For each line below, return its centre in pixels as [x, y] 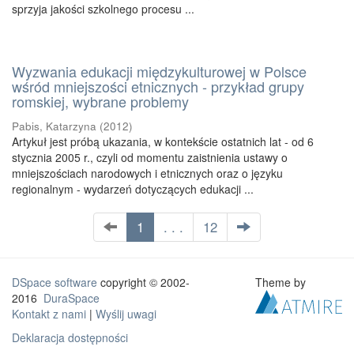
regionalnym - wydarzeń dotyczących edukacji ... [133, 189]
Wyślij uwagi [126, 314]
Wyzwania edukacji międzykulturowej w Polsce [159, 71]
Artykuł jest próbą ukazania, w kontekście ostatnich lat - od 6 [163, 141]
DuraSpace [72, 298]
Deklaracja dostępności [70, 337]
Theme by [282, 282]
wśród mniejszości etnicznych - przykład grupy [158, 86]
